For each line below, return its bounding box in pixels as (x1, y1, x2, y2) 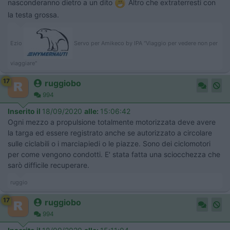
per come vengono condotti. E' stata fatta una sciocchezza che (8, 149, 220, 159)
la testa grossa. (8, 10, 59, 19)
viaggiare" (10, 59, 37, 67)
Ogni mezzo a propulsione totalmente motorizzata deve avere (8, 117, 216, 126)
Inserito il (8, 106, 42, 116)
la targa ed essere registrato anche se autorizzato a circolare (8, 128, 212, 137)
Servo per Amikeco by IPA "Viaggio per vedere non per (72, 39, 218, 47)
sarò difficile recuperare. (8, 160, 89, 169)
